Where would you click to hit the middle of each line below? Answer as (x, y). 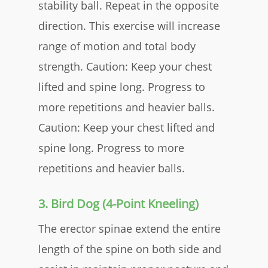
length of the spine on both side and (130, 249)
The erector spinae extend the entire (130, 228)
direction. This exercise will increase (129, 25)
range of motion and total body (117, 46)
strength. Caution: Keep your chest (125, 66)
